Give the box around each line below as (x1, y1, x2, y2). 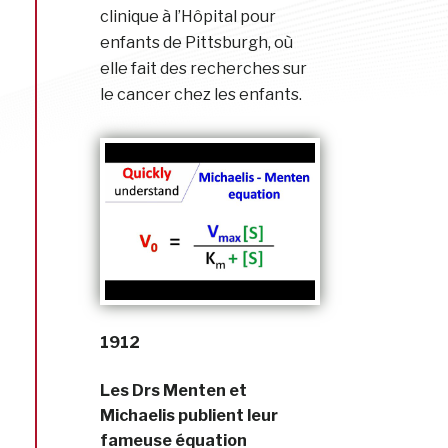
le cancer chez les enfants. (100, 84, 302, 104)
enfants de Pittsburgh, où (100, 32, 293, 52)
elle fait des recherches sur (100, 58, 307, 78)
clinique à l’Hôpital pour (100, 6, 276, 26)
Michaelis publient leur (100, 406, 278, 426)
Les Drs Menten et (100, 381, 247, 401)
